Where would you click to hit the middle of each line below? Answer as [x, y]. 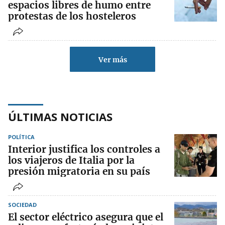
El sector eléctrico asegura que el [86, 217]
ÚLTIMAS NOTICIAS [60, 117]
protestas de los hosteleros [72, 16]
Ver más [113, 60]
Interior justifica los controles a [84, 149]
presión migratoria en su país [79, 172]
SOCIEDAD [22, 205]
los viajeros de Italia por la [71, 160]
